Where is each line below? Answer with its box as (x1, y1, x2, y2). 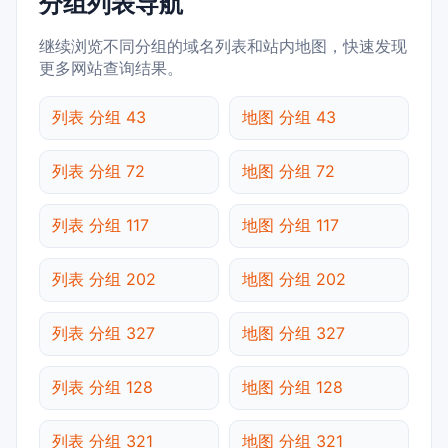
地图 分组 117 (242, 214, 339, 235)
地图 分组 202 (242, 268, 346, 289)
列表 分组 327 (52, 322, 155, 343)
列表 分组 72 (52, 160, 145, 181)
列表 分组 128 (52, 376, 153, 397)
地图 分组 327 (242, 322, 345, 343)
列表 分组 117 (52, 214, 149, 235)
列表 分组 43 (52, 106, 146, 127)
